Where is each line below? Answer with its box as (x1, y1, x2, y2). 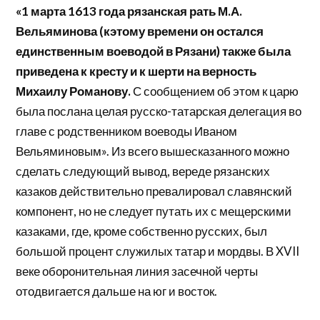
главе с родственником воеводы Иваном (16, 124, 238, 139)
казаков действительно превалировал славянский (16, 184, 293, 199)
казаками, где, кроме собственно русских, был (16, 224, 268, 239)
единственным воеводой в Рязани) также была (16, 44, 291, 59)
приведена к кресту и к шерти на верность (16, 64, 257, 79)
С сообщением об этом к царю (131, 84, 299, 99)
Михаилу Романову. (16, 84, 131, 99)
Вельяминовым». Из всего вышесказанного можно (16, 144, 290, 159)
